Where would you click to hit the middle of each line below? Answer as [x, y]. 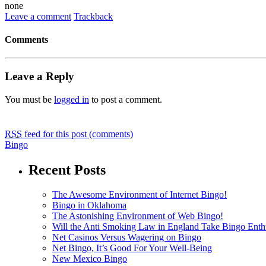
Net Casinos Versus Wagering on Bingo [127, 237]
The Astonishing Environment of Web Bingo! [138, 216]
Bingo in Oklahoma [89, 205]
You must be [29, 99]
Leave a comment [38, 16]
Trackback [93, 16]
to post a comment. [126, 99]
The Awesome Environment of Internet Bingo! [140, 195]
